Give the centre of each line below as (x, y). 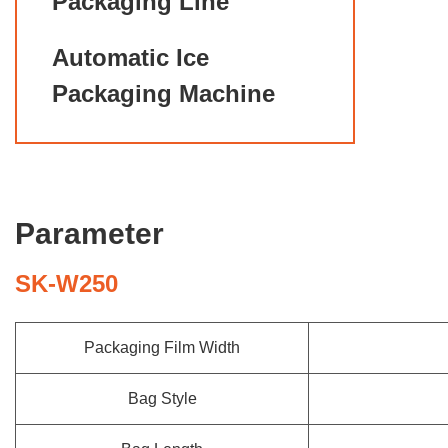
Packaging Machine (163, 93)
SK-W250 (66, 283)
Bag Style (162, 398)
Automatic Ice (130, 57)
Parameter (89, 233)
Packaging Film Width (162, 347)
